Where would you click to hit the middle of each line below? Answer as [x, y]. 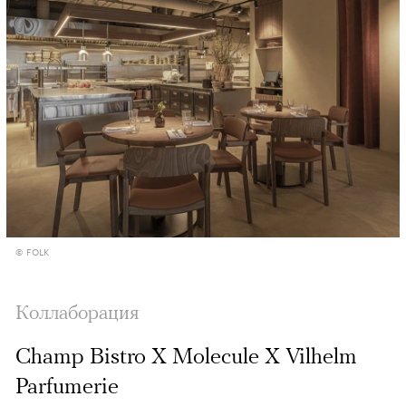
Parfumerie [67, 385]
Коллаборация [77, 311]
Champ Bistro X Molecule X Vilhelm [186, 355]
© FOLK [32, 251]
